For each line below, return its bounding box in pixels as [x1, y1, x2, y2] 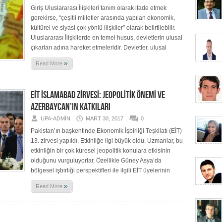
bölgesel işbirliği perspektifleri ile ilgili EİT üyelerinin [31, 167, 170, 174]
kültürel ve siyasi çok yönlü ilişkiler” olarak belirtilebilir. [31, 24, 175, 31]
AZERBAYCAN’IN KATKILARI [31, 101, 111, 113]
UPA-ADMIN [41, 115, 70, 121]
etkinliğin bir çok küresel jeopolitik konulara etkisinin [31, 147, 170, 154]
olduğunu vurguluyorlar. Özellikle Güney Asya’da [31, 157, 162, 164]
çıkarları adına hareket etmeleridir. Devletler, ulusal [31, 44, 166, 51]
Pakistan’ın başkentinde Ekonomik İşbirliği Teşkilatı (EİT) [31, 127, 182, 134]
